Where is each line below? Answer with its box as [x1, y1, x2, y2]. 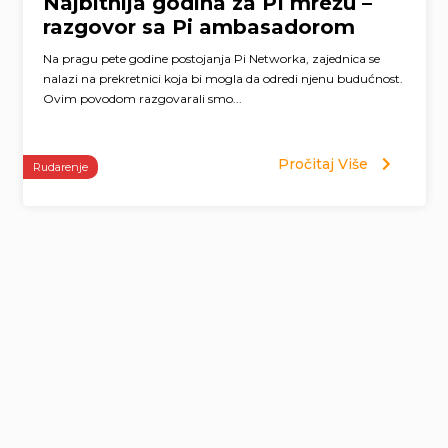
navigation [14, 289, 152, 319]
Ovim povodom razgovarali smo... [42, 90, 242, 106]
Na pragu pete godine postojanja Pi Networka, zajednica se [42, 50, 380, 66]
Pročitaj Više [277, 154, 372, 173]
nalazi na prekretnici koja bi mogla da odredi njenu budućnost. [42, 70, 403, 86]
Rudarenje [32, 159, 88, 174]
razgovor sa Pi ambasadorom [42, 14, 355, 39]
